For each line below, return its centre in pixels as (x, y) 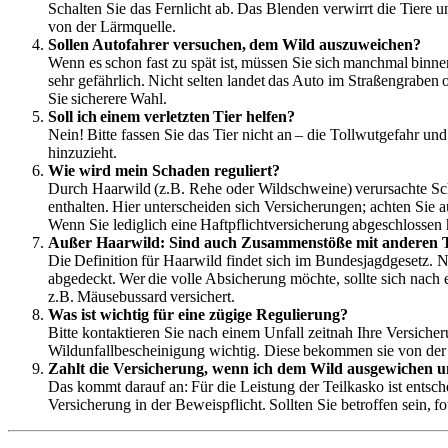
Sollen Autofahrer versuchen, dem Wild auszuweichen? (234, 44)
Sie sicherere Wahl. (107, 98)
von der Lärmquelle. (116, 26)
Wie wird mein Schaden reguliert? (164, 170)
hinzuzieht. (82, 152)
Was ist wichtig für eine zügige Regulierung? (198, 314)
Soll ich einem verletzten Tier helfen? (171, 116)
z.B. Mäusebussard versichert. (141, 296)
